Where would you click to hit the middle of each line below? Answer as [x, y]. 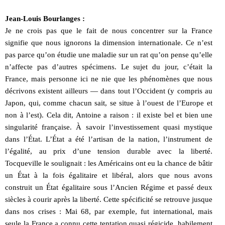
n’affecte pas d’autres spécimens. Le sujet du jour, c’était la [109, 67]
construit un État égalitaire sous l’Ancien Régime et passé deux [109, 187]
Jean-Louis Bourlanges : [45, 18]
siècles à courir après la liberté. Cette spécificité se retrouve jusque [109, 199]
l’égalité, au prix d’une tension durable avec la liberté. [109, 151]
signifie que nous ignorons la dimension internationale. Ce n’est [109, 42]
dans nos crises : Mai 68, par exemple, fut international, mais [109, 211]
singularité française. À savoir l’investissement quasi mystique [109, 127]
